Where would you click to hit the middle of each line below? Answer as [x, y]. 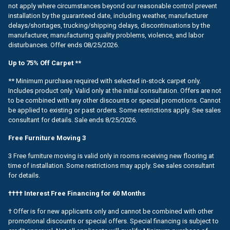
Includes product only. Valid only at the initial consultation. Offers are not [115, 90]
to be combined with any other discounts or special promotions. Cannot [114, 100]
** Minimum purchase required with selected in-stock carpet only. [104, 81]
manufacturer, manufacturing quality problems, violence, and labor [106, 35]
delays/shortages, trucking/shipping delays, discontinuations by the [109, 25]
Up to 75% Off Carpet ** [45, 63]
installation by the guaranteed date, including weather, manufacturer [108, 15]
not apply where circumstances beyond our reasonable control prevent [113, 6]
